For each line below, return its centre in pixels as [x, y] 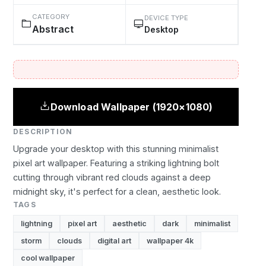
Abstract [53, 29]
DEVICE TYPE [166, 18]
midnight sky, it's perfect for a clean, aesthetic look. [117, 191]
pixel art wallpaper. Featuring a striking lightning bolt [116, 163]
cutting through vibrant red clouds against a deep [112, 177]
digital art [114, 241]
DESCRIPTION [43, 132]
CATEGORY [51, 17]
